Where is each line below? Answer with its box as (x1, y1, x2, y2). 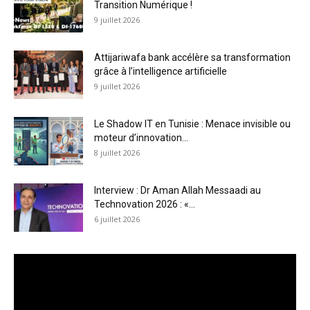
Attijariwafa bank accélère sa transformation (94, 52, 291, 64)
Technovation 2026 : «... (94, 199, 195, 210)
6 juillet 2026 (94, 214, 140, 225)
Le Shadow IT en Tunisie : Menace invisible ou (94, 118, 291, 130)
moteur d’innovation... (94, 132, 188, 144)
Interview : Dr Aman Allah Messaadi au (94, 185, 261, 197)
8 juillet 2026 (94, 147, 140, 158)
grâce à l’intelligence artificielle (94, 66, 227, 77)
